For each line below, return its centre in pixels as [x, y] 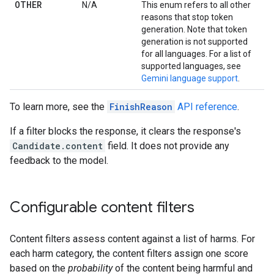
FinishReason [141, 107]
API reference [206, 107]
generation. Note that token [194, 29]
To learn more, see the [58, 107]
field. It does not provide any [167, 146]
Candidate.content [57, 146]
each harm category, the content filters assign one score [129, 254]
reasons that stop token [187, 17]
